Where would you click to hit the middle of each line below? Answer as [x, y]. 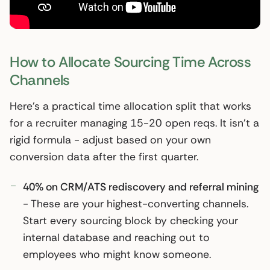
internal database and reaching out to [116, 237]
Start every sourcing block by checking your [130, 220]
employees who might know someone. [117, 254]
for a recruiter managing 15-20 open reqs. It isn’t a [134, 123]
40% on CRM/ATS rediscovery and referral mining [141, 187]
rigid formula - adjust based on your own [110, 140]
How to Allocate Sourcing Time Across [130, 61]
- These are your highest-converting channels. [136, 203]
